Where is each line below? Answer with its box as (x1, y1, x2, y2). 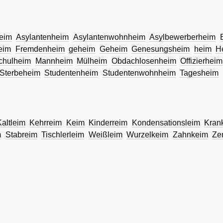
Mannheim (35, 56, 73, 65)
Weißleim (88, 130, 122, 139)
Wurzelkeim (126, 130, 169, 139)
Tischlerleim (41, 130, 85, 139)
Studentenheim (44, 68, 99, 77)
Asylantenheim (16, 32, 69, 41)
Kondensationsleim (131, 118, 200, 127)
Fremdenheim (15, 44, 65, 53)
